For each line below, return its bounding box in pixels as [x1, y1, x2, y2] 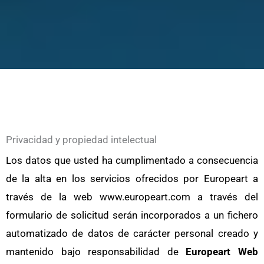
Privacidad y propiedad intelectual [6, 133, 157, 146]
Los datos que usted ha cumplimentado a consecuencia [6, 154, 258, 166]
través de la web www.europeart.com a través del [6, 190, 258, 203]
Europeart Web [186, 245, 259, 258]
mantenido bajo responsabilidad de [6, 245, 186, 258]
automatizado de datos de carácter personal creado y [6, 227, 258, 239]
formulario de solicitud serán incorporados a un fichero [6, 209, 258, 221]
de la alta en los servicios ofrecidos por [6, 172, 204, 184]
